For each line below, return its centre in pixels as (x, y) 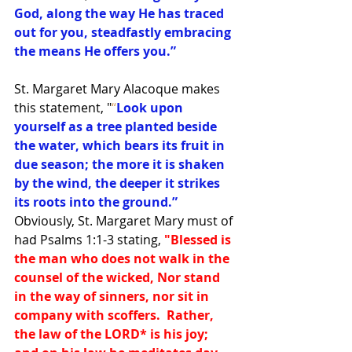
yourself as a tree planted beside (117, 127)
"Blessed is (199, 240)
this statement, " (63, 108)
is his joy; (179, 334)
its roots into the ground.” (96, 202)
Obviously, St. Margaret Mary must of (125, 221)
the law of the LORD (77, 334)
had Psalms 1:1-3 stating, (88, 240)
